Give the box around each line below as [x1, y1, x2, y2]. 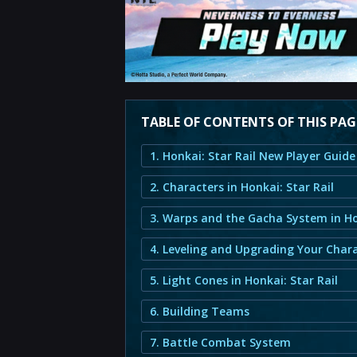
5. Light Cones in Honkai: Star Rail [150, 273, 338, 288]
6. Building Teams [150, 304, 249, 319]
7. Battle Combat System [150, 335, 291, 350]
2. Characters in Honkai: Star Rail [150, 179, 334, 194]
